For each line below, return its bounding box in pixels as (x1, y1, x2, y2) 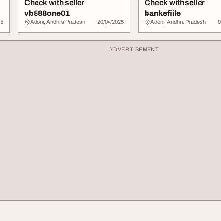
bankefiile (145, 9, 181, 17)
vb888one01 (24, 9, 70, 17)
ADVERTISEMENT (109, 46, 159, 52)
